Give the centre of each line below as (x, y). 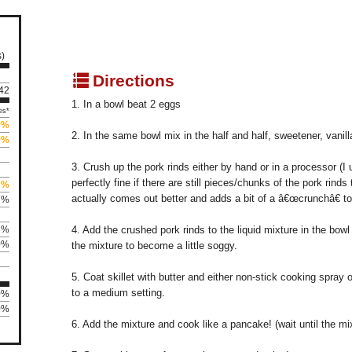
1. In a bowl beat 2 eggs (126, 104)
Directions (131, 81)
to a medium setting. (118, 293)
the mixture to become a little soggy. (154, 246)
